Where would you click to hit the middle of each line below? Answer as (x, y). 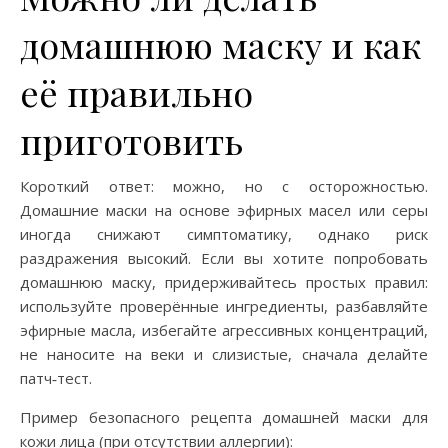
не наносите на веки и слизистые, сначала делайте (224, 353)
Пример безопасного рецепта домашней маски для (224, 416)
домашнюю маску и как (220, 43)
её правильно (136, 91)
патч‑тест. (56, 377)
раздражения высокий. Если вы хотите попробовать (224, 257)
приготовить (131, 139)
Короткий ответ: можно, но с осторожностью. (224, 185)
